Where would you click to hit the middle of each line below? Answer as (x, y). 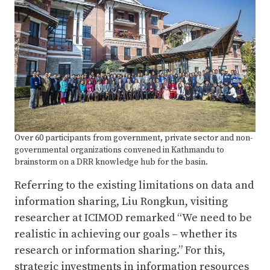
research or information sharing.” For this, (120, 250)
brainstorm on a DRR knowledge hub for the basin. (111, 162)
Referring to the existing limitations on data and (134, 185)
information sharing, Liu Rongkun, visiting (121, 201)
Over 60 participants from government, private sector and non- (133, 138)
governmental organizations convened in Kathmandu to (119, 150)
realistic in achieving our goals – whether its (126, 234)
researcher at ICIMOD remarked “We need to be (133, 218)
